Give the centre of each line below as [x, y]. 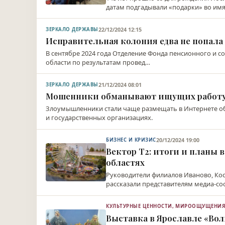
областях [126, 162]
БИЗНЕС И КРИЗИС [131, 140]
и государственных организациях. [99, 117]
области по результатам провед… [98, 62]
